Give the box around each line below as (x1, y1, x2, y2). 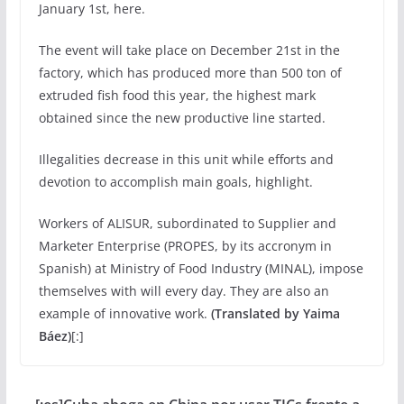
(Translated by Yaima (210, 305, 340, 323)
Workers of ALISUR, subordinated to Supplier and (38, 215, 336, 233)
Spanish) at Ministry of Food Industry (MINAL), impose (38, 260, 363, 278)
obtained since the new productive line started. (38, 109, 326, 127)
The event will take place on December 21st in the (38, 41, 340, 60)
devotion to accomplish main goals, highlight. (38, 173, 313, 191)
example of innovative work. (38, 305, 211, 323)
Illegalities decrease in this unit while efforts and (38, 151, 334, 169)
